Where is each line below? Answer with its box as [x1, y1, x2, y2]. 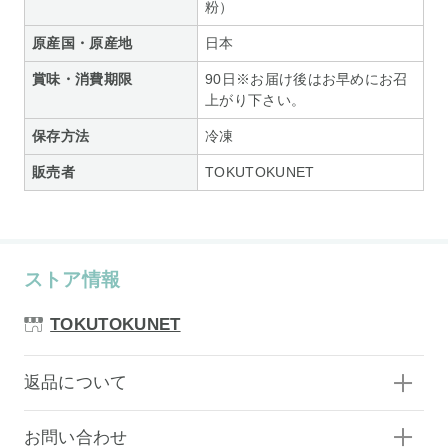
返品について [23, 373, 128, 393]
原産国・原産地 [32, 35, 133, 52]
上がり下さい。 [205, 92, 306, 109]
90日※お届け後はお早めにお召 [205, 71, 408, 88]
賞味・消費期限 [32, 71, 133, 88]
